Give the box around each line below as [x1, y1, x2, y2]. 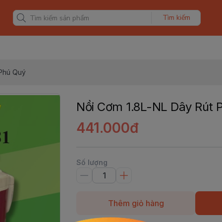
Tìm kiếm [162, 13, 190, 22]
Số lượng [76, 158, 108, 166]
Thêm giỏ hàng [108, 198, 164, 208]
